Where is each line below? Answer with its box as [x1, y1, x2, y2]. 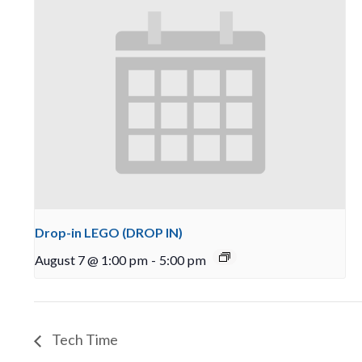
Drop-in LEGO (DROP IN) [35, 224, 183, 240]
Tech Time [49, 330, 118, 349]
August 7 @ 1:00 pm [35, 251, 148, 267]
